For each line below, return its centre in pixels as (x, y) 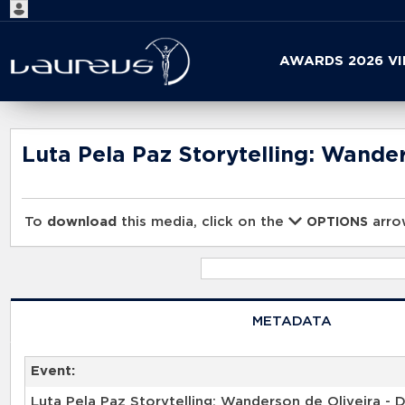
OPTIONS (338, 223)
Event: (52, 372)
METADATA (292, 321)
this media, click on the (203, 222)
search (190, 88)
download (82, 222)
